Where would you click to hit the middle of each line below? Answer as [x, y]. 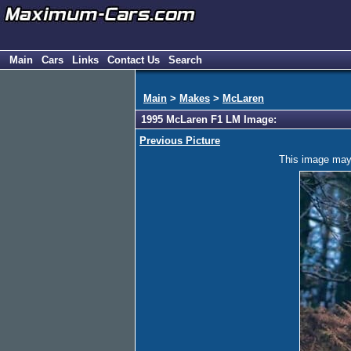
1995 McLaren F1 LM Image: [209, 120]
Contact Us [134, 60]
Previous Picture [180, 141]
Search [185, 60]
